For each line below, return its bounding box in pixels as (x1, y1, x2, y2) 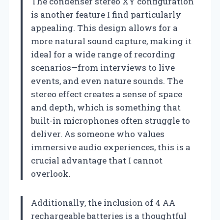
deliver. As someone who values (31, 128, 165, 139)
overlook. (31, 167, 71, 179)
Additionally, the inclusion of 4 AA (31, 196, 175, 208)
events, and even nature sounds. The (31, 75, 183, 86)
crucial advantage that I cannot (31, 154, 163, 166)
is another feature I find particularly (31, 8, 181, 20)
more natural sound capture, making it (31, 35, 192, 47)
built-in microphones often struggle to (31, 114, 190, 126)
